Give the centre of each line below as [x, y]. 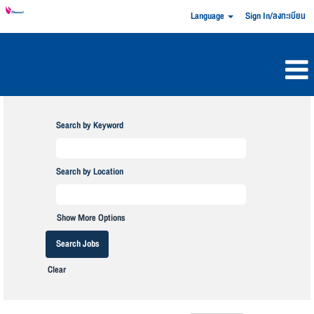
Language [208, 16]
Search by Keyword [90, 125]
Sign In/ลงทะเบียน [275, 16]
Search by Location [90, 172]
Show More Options [91, 218]
